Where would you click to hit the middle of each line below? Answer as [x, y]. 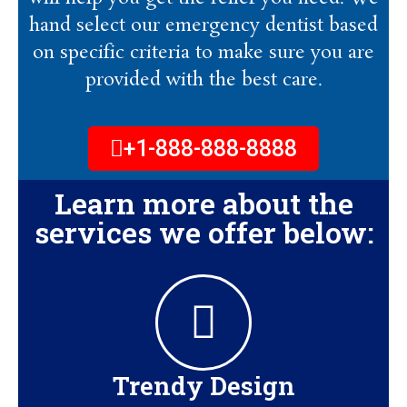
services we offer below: [203, 232]
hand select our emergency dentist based [203, 25]
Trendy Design [203, 385]
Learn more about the [203, 203]
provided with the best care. [203, 79]
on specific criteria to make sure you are [203, 52]
